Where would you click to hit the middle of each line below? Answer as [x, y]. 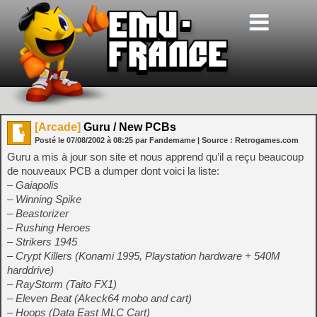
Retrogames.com [267, 140]
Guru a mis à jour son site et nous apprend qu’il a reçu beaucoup [155, 157]
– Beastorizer [38, 213]
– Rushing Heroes [49, 227]
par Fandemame [165, 140]
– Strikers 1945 [42, 242]
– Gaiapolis [33, 185]
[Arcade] [58, 127]
